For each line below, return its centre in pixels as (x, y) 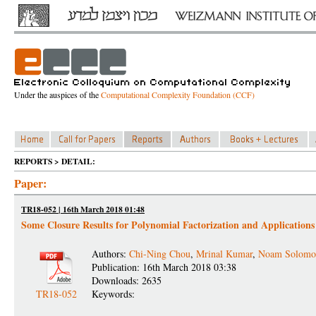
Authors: (110, 254)
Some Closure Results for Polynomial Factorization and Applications (168, 225)
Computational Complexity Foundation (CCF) (178, 95)
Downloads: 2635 (127, 280)
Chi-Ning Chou (160, 254)
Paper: (30, 183)
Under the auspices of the (57, 95)
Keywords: (115, 294)
